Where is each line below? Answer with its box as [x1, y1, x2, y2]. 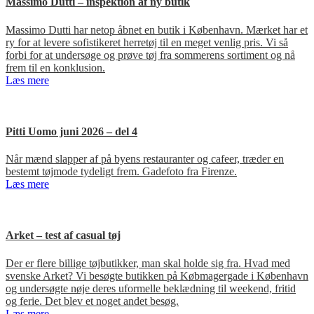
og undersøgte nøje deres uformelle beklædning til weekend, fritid [6, 282, 296, 294]
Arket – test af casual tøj [6, 229, 121, 242]
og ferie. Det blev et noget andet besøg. [6, 294, 179, 307]
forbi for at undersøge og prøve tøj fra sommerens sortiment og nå [6, 48, 295, 61]
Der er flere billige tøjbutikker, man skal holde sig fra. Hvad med [6, 257, 290, 269]
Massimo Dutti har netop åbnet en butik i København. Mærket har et [6, 23, 308, 36]
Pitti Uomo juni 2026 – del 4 [6, 125, 137, 137]
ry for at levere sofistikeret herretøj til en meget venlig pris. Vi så [6, 36, 288, 48]
